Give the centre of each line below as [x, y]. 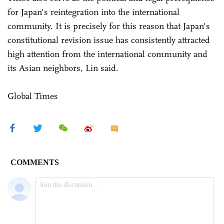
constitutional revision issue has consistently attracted [109, 40]
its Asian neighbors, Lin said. [63, 68]
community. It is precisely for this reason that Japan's [109, 26]
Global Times [33, 96]
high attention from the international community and [107, 54]
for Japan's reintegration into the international [93, 12]
